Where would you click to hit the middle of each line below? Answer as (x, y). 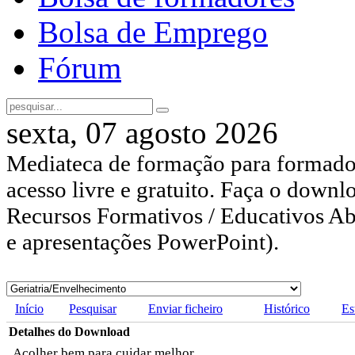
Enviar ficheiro (185, 309)
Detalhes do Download (69, 332)
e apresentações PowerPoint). (143, 242)
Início (29, 309)
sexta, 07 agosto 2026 (142, 133)
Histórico (287, 309)
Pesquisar (93, 309)
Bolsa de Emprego (153, 32)
